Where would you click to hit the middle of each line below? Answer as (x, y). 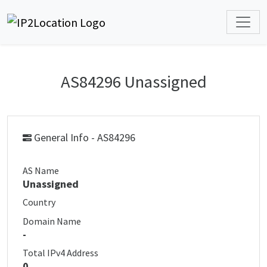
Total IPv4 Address (60, 253)
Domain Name (52, 221)
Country (39, 202)
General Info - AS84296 (83, 137)
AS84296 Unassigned (133, 82)
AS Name (41, 170)
